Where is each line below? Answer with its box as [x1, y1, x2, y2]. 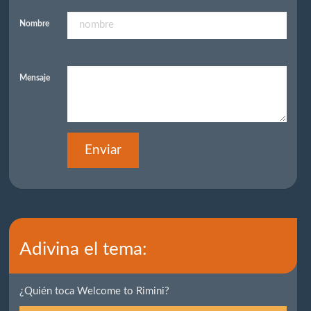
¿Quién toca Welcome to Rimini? [19, 286, 170, 296]
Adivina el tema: [19, 239, 148, 258]
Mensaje [19, 73, 51, 82]
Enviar [85, 143, 122, 157]
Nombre [19, 19, 50, 28]
